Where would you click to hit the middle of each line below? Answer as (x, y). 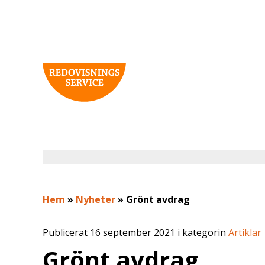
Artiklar (245, 232)
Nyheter (96, 199)
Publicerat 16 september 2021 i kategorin (135, 232)
